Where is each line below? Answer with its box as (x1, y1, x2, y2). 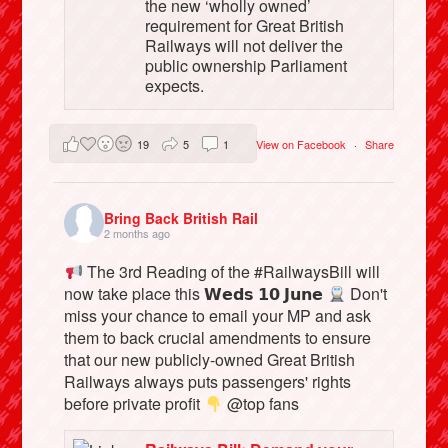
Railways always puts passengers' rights (64, 370, 352, 394)
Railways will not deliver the (144, 34, 343, 58)
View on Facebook (255, 135, 349, 152)
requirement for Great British (144, 14, 344, 38)
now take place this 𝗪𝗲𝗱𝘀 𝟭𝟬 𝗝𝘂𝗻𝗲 (64, 282, 328, 306)
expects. (144, 74, 204, 98)
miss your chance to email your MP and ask (64, 304, 372, 328)
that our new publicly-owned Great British (64, 348, 356, 372)
